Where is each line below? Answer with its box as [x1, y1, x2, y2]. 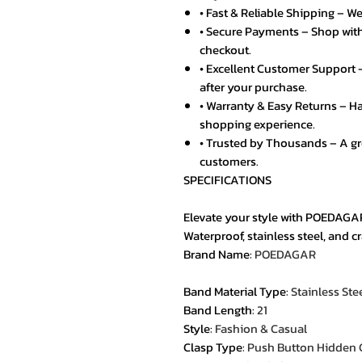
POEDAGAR [255, 245, 316, 263]
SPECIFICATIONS [183, 170, 271, 189]
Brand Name [183, 245, 250, 263]
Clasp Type [183, 338, 242, 356]
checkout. [200, 40, 251, 59]
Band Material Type [183, 282, 286, 301]
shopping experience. [200, 115, 315, 133]
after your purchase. [200, 78, 307, 96]
